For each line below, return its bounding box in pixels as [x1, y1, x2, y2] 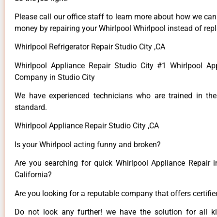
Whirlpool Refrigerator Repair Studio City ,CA [15, 42, 165, 52]
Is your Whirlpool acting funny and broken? [15, 139, 161, 149]
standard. [15, 103, 47, 112]
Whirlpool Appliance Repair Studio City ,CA [15, 121, 159, 131]
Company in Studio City [15, 72, 97, 82]
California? [15, 170, 52, 180]
